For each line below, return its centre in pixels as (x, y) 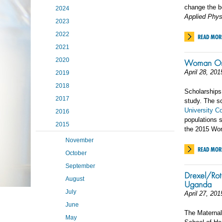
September (80, 166)
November (80, 140)
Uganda (198, 184)
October (76, 153)
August (75, 179)
